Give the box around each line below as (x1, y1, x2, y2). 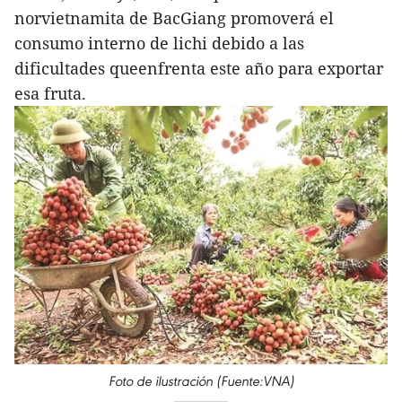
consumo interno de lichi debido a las (14, 32, 304, 54)
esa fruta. (14, 83, 86, 104)
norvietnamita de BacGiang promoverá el (14, 7, 334, 29)
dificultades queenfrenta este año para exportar (14, 57, 383, 79)
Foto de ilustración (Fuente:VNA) (108, 371, 294, 389)
